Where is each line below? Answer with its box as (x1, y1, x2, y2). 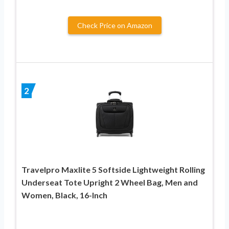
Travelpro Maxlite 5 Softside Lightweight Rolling (21, 164, 205, 174)
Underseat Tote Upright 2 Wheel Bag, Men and (21, 177, 198, 187)
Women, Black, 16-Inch (21, 190, 107, 200)
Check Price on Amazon (77, 20, 152, 30)
